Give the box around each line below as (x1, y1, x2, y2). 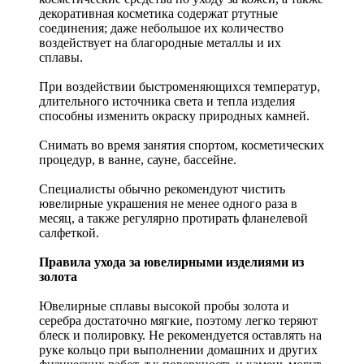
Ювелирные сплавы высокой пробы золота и (39, 298, 289, 313)
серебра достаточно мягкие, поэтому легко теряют (39, 313, 318, 327)
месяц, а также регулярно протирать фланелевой (39, 210, 308, 225)
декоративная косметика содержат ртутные (39, 6, 278, 20)
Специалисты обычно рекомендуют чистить (39, 181, 285, 196)
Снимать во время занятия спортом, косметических (39, 137, 324, 152)
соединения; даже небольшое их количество (39, 20, 284, 35)
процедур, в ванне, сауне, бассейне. (39, 152, 236, 167)
